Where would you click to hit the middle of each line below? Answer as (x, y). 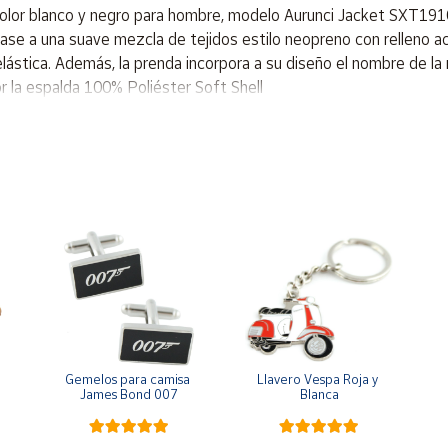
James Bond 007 (129, 394)
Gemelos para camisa (127, 379)
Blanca (319, 394)
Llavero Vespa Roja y (317, 379)
